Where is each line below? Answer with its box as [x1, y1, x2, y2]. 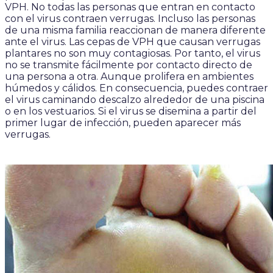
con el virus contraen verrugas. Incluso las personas [5, 13, 255, 24]
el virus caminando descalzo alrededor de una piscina [5, 94, 264, 105]
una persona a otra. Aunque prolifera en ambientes [5, 71, 253, 82]
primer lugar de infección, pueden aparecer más [5, 117, 241, 129]
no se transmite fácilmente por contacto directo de [5, 59, 252, 71]
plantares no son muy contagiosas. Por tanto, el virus [5, 48, 260, 59]
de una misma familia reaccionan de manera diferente [5, 24, 266, 36]
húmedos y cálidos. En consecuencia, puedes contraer [5, 82, 268, 94]
